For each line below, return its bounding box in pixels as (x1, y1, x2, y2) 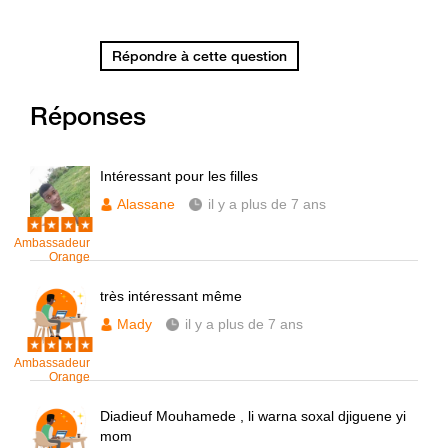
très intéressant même (100, 288, 242, 304)
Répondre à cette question (112, 47, 287, 65)
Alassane (117, 196, 175, 212)
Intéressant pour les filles (100, 168, 258, 184)
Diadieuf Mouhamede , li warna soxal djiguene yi (100, 408, 406, 424)
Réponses (30, 100, 146, 131)
